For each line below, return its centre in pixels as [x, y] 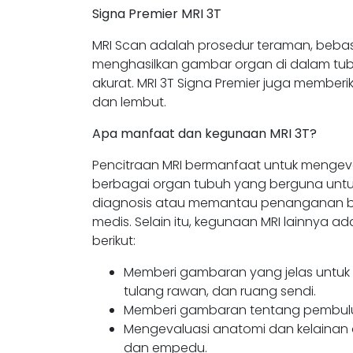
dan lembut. [129, 102]
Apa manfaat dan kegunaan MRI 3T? [204, 134]
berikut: [114, 241]
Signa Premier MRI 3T [157, 14]
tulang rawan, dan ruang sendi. [220, 291]
